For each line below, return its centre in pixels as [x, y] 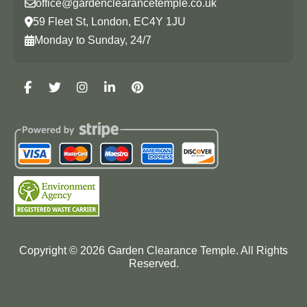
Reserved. [153, 263]
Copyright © [50, 250]
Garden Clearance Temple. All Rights [196, 250]
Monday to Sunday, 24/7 [93, 40]
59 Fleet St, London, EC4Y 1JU [109, 22]
